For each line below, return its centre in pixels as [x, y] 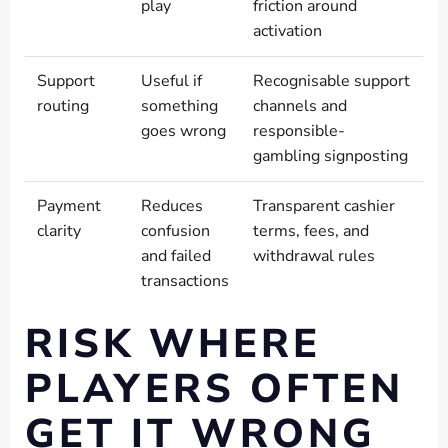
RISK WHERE [173, 344]
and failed [176, 256]
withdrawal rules [314, 256]
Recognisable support [331, 81]
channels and [300, 106]
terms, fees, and [311, 231]
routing [63, 106]
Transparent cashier [324, 206]
